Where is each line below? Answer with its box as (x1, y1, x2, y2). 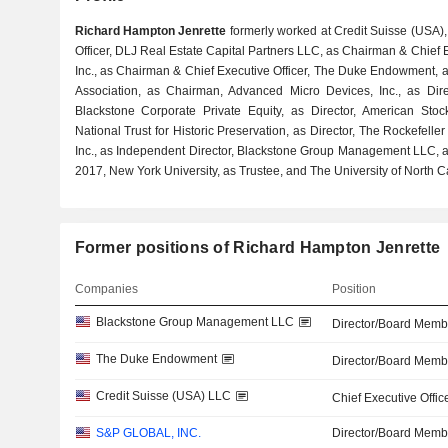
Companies (74, 282, 138, 296)
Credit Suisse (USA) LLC (95, 389, 231, 403)
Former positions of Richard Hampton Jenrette (74, 239, 441, 256)
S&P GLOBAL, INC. (95, 426, 201, 440)
